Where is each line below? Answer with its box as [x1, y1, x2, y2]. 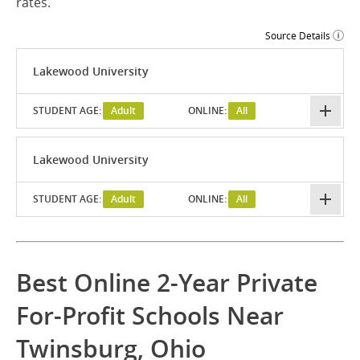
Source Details [265, 29, 330, 43]
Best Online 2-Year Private [16, 267, 317, 300]
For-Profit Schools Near [16, 300, 284, 333]
